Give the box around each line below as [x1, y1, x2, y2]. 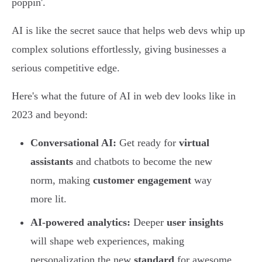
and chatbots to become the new [73, 156, 212, 168]
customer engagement [93, 174, 191, 187]
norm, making [30, 174, 93, 187]
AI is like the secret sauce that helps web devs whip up [12, 25, 245, 37]
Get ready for [116, 137, 179, 149]
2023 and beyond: [12, 109, 88, 121]
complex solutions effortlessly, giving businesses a [12, 43, 226, 56]
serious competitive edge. [12, 62, 120, 74]
